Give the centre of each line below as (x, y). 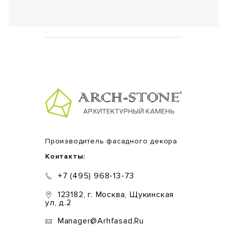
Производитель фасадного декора (111, 141)
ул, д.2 (58, 203)
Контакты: (65, 156)
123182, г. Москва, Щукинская (116, 194)
